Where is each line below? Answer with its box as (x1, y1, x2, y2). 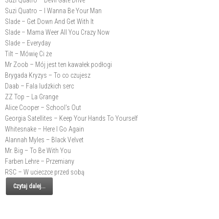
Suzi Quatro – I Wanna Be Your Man (5, 7, 102, 15)
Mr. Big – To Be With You (5, 147, 71, 155)
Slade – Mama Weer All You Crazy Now (5, 28, 109, 37)
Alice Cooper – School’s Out (5, 104, 81, 112)
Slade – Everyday (5, 39, 51, 47)
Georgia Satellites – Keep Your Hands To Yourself (5, 114, 138, 123)
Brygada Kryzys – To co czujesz (5, 71, 90, 80)
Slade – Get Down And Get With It (5, 18, 94, 26)
